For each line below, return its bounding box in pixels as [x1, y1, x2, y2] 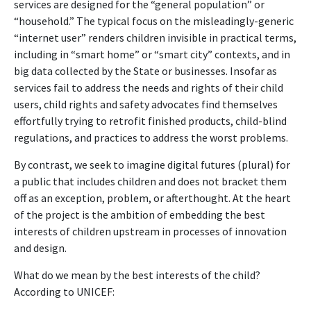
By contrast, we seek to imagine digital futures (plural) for [14, 157, 290, 171]
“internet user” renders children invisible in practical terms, [14, 30, 296, 44]
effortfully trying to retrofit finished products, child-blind [14, 113, 287, 128]
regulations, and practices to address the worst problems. [14, 130, 288, 144]
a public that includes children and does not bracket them [14, 174, 287, 188]
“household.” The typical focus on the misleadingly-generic [14, 13, 294, 28]
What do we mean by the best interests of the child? [14, 267, 260, 282]
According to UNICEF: [14, 284, 115, 299]
